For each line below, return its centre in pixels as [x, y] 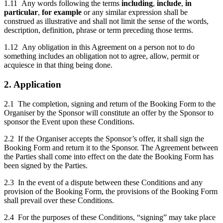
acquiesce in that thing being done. [58, 65]
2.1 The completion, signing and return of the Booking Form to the [110, 104]
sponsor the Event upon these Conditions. [69, 121]
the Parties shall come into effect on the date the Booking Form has [109, 156]
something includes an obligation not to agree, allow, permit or [102, 56]
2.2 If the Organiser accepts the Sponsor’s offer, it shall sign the [104, 138]
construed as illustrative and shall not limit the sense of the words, [106, 21]
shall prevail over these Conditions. [59, 200]
